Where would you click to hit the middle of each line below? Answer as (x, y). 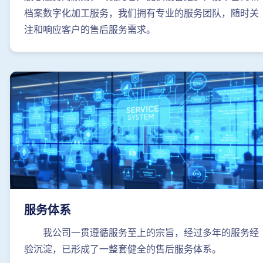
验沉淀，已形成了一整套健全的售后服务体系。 (123, 249)
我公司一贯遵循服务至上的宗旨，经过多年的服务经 (151, 233)
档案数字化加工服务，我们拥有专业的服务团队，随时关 (141, 13)
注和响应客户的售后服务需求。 (90, 30)
